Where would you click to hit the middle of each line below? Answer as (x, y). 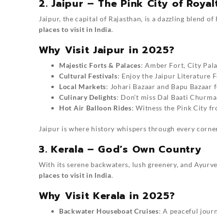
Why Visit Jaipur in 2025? (107, 50)
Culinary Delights (88, 97)
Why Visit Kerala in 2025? (107, 196)
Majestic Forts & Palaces (100, 65)
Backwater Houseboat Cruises (109, 211)
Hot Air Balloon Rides (95, 108)
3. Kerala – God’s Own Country (120, 149)
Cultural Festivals (88, 76)
